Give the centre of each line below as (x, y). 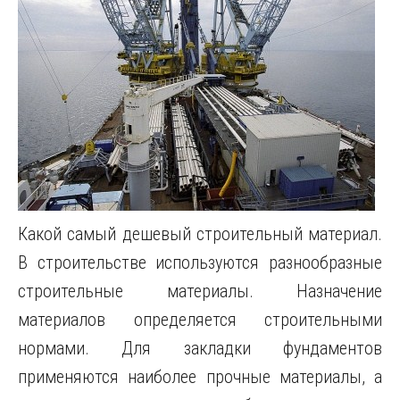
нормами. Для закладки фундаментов (200, 348)
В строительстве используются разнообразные (200, 262)
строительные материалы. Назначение (200, 291)
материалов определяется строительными (200, 320)
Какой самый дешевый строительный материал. (200, 234)
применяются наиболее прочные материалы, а (200, 377)
